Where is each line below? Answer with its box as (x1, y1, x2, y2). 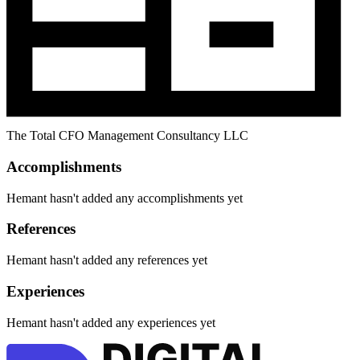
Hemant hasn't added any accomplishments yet (6, 190, 243, 205)
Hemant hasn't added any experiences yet (6, 315, 215, 329)
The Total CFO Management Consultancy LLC (6, 129, 248, 143)
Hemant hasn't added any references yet (6, 253, 207, 268)
